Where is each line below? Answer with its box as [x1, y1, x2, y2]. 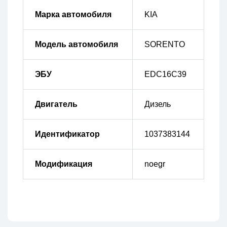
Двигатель [34, 100, 78, 109]
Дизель [144, 100, 171, 109]
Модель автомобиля [34, 40, 118, 49]
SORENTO [144, 40, 185, 49]
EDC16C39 [144, 70, 186, 79]
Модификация [34, 160, 92, 169]
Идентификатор [34, 130, 100, 139]
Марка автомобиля [34, 10, 111, 19]
